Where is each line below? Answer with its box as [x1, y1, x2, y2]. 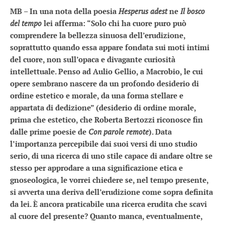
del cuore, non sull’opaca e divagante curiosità [10, 54, 175, 64]
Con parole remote [88, 127, 149, 137]
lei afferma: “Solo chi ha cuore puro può [44, 18, 186, 28]
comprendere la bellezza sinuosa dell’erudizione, [10, 30, 185, 40]
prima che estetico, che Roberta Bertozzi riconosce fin [10, 115, 203, 125]
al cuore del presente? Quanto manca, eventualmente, [10, 211, 202, 221]
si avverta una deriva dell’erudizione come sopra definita [10, 187, 213, 197]
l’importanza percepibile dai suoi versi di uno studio [10, 139, 197, 149]
